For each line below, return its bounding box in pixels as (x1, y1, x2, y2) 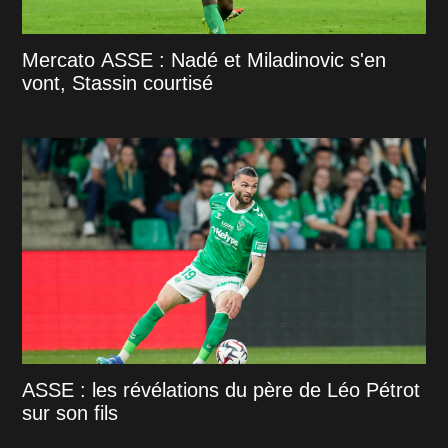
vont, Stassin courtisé (22, 72, 214, 95)
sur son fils (22, 402, 119, 425)
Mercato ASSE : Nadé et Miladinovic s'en (22, 49, 387, 72)
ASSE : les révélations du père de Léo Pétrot (22, 379, 421, 402)
